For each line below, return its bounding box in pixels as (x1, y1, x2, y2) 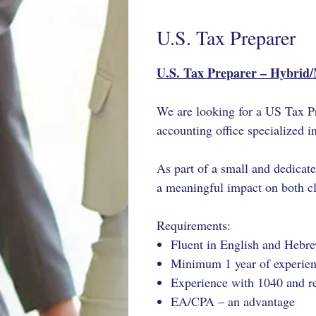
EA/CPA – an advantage (171, 293, 295, 310)
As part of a (157, 159, 221, 176)
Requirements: (157, 217, 231, 233)
